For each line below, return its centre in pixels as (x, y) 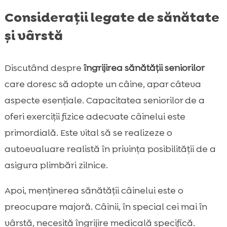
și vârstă (33, 36)
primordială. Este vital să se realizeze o (88, 133)
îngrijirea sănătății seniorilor (144, 68)
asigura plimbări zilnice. (56, 165)
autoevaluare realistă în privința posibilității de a (110, 149)
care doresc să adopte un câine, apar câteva (103, 84)
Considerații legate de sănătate (112, 17)
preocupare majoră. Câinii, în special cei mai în (106, 207)
